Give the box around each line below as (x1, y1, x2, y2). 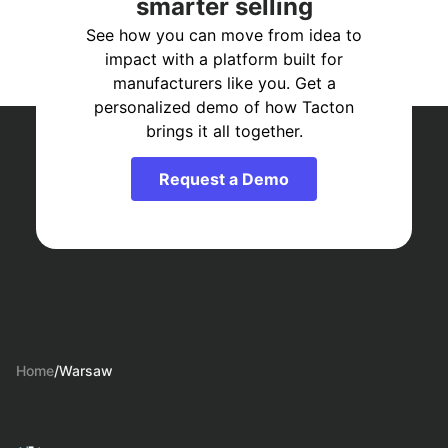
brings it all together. (145, 121, 303, 142)
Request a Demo (159, 169, 289, 190)
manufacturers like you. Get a (112, 73, 336, 94)
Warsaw (59, 362, 113, 380)
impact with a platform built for (105, 49, 343, 70)
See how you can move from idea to (86, 25, 362, 46)
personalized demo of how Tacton (94, 97, 354, 118)
